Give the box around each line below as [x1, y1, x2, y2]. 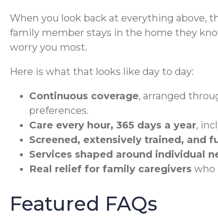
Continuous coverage [29, 90, 139, 102]
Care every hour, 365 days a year [29, 119, 196, 131]
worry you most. [10, 41, 87, 53]
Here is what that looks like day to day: [10, 65, 194, 77]
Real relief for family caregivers [29, 163, 192, 175]
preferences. [29, 104, 89, 116]
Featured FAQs [10, 191, 157, 216]
